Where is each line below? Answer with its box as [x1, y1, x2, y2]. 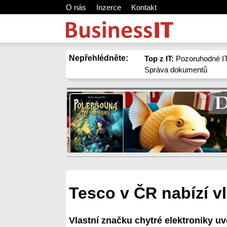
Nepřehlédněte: [69, 54, 128, 62]
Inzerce [96, 3, 121, 12]
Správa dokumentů [144, 65, 208, 74]
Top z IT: [144, 54, 174, 63]
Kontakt [131, 3, 157, 12]
